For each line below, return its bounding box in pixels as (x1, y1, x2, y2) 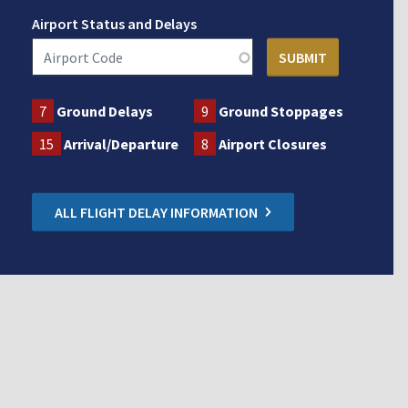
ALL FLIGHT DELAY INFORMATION (54, 202, 258, 221)
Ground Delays (56, 101, 153, 120)
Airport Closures (219, 134, 328, 153)
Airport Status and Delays (31, 14, 197, 33)
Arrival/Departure (63, 134, 178, 153)
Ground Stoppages (219, 101, 344, 120)
